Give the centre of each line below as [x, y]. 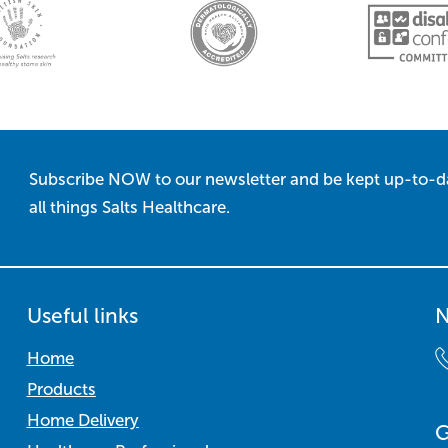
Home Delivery [82, 421]
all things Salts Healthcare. [129, 208]
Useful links [82, 316]
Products [61, 390]
